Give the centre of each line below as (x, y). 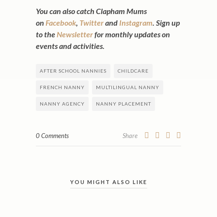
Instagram (136, 23)
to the (46, 34)
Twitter (92, 23)
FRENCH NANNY (62, 87)
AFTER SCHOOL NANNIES (73, 71)
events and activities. (70, 46)
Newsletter (75, 34)
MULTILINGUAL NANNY (128, 87)
